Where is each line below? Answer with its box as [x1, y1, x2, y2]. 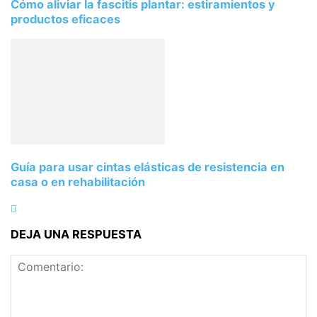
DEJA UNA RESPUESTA [11, 227, 142, 242]
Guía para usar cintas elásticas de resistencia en [11, 159, 284, 174]
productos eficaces [11, 11, 120, 26]
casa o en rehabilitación [11, 174, 145, 189]
